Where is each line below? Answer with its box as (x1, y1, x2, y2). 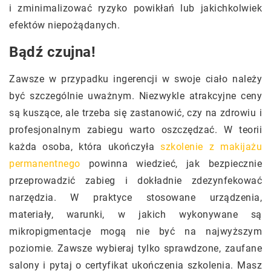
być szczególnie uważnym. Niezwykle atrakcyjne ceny (9, 90, 262, 102)
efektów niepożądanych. (9, 19, 120, 31)
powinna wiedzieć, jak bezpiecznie (80, 157, 262, 169)
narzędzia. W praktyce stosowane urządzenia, (9, 191, 262, 203)
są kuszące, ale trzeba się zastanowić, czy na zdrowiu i (9, 106, 262, 119)
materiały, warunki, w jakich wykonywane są (9, 208, 262, 220)
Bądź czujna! (9, 43, 96, 60)
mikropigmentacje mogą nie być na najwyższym (9, 225, 262, 237)
